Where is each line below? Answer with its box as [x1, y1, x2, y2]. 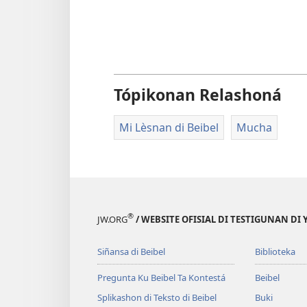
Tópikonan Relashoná [114, 84, 282, 106]
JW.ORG [97, 212, 127, 225]
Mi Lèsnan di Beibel [119, 120, 219, 135]
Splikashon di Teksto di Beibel [97, 291, 217, 304]
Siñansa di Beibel [97, 245, 165, 258]
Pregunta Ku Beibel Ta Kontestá [97, 271, 225, 284]
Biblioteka [254, 245, 295, 258]
